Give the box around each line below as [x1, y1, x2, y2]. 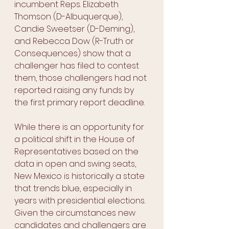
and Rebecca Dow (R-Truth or [14, 35, 136, 48]
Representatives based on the [14, 146, 141, 158]
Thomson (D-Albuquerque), [14, 11, 125, 23]
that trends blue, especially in [14, 182, 134, 195]
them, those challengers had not [14, 72, 149, 84]
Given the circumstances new [14, 207, 138, 219]
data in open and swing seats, [14, 158, 138, 170]
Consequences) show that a [14, 48, 133, 60]
